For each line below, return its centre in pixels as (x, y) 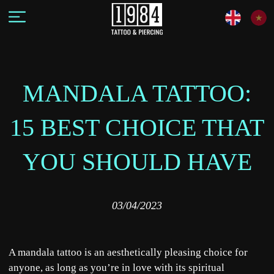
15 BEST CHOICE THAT (137, 128)
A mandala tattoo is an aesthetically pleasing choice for (128, 252)
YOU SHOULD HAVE (137, 162)
